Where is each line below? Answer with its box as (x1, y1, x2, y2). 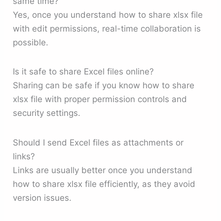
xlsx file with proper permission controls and (13, 94, 187, 105)
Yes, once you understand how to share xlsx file (13, 10, 203, 20)
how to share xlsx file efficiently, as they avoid (13, 179, 196, 189)
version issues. (13, 192, 72, 203)
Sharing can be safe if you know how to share (13, 80, 195, 91)
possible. (13, 37, 49, 48)
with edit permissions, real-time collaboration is (13, 24, 201, 34)
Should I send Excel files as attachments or (13, 137, 184, 147)
